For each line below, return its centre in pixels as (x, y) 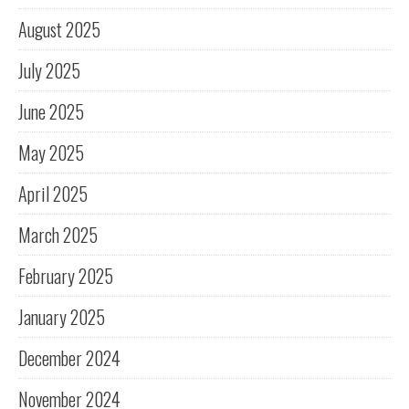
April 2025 (53, 194)
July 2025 (49, 71)
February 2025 (66, 276)
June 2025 (51, 112)
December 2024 (69, 358)
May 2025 (51, 153)
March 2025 (58, 235)
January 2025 (62, 317)
